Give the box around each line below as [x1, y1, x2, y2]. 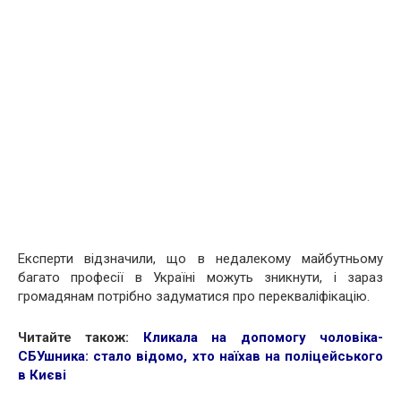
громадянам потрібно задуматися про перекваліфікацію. [18, 287, 370, 304]
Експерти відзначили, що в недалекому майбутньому [18, 250, 383, 267]
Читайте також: [18, 328, 143, 346]
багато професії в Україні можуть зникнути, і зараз [18, 269, 383, 286]
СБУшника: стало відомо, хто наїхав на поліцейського [18, 347, 383, 364]
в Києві [18, 366, 66, 383]
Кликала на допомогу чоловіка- [142, 328, 384, 346]
